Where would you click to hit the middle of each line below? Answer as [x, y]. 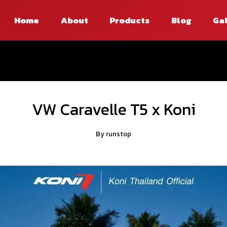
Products [130, 20]
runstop [119, 134]
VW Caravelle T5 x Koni [113, 109]
